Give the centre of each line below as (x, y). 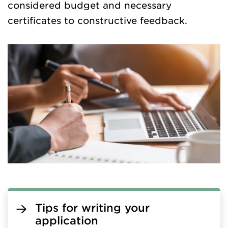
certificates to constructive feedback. (97, 20)
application (67, 220)
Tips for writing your (92, 208)
